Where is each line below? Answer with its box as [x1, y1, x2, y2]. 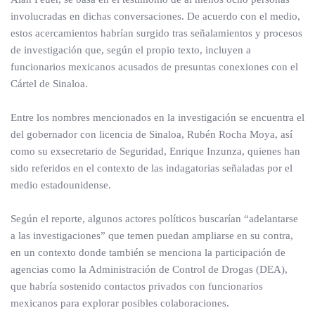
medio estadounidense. [11, 179, 111, 191]
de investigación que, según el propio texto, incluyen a [11, 44, 251, 56]
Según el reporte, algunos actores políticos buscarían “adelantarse [11, 213, 298, 224]
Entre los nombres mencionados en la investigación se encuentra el [11, 112, 304, 123]
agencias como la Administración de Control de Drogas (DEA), [11, 264, 288, 275]
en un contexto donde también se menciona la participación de [11, 247, 285, 258]
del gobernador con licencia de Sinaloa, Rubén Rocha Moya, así [11, 129, 292, 140]
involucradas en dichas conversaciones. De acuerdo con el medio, [11, 11, 300, 22]
